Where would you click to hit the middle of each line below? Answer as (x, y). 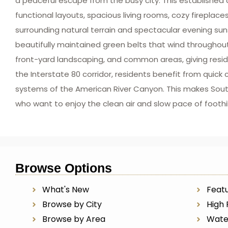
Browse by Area (74, 219)
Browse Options (64, 168)
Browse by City (72, 204)
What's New (65, 190)
